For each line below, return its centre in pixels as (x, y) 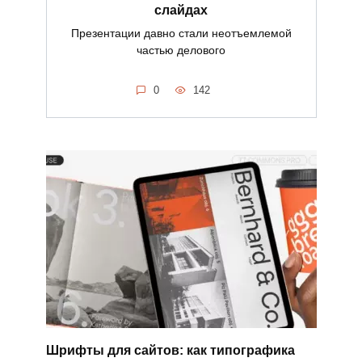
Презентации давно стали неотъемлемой (181, 34)
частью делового (181, 51)
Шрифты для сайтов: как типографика (170, 350)
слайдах (181, 10)
